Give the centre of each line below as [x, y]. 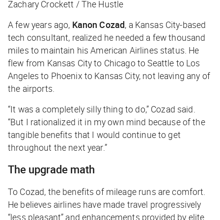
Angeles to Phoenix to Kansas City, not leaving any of [109, 76]
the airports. [31, 89]
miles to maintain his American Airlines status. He [104, 50]
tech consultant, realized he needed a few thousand [107, 38]
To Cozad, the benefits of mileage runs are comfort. [107, 192]
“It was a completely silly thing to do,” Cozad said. [102, 109]
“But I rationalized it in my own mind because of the [107, 122]
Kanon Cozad [98, 25]
